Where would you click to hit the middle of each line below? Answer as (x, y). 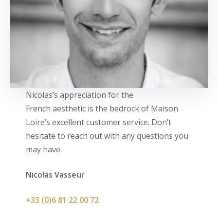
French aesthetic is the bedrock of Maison (102, 109)
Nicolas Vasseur (55, 175)
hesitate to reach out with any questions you (107, 136)
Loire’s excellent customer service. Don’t (98, 122)
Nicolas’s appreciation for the (79, 95)
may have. (44, 149)
